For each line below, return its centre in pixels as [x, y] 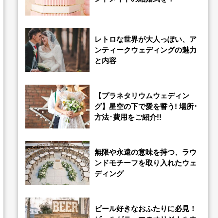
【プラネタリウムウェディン [142, 96]
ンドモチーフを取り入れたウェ [145, 163]
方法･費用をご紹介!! [128, 117]
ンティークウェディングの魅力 [145, 50]
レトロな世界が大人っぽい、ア [145, 39]
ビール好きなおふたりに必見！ [145, 209]
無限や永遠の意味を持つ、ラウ [145, 152]
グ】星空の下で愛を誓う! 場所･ [146, 106]
